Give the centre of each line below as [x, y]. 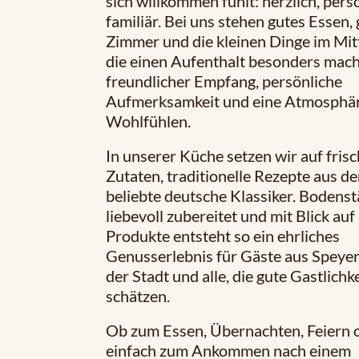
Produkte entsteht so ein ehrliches [223, 236]
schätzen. [138, 296]
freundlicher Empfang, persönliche [224, 81]
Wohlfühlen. [148, 121]
